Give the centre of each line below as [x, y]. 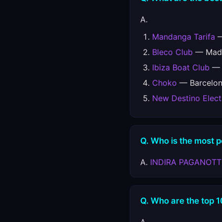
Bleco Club [172, 52]
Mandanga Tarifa [184, 37]
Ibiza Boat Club [181, 67]
